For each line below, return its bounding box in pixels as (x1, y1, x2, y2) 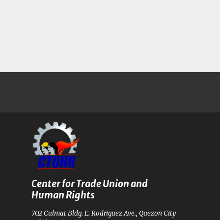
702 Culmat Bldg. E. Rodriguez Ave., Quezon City (31, 209, 176, 218)
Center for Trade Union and (31, 178, 148, 190)
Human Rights (31, 189, 95, 201)
